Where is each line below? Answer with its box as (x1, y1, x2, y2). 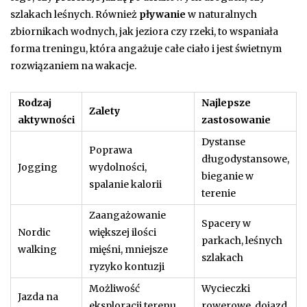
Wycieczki (201, 282, 250, 295)
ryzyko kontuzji (89, 260, 164, 273)
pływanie (139, 8, 186, 21)
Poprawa (89, 144, 132, 157)
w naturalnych (186, 8, 257, 21)
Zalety (89, 105, 120, 118)
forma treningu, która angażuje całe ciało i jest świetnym (10, 42, 282, 56)
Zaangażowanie (89, 209, 166, 222)
